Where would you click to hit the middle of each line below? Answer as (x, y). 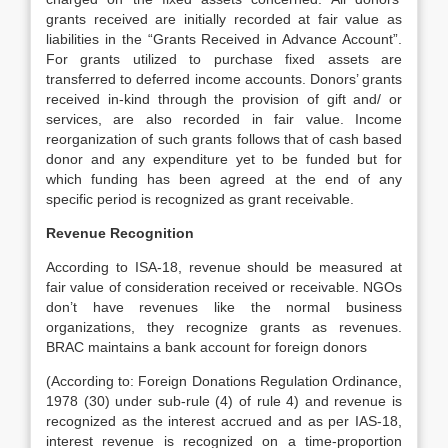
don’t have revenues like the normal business (224, 307)
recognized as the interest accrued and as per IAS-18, (224, 421)
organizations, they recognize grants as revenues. (224, 327)
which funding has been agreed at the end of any (224, 179)
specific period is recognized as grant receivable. (200, 199)
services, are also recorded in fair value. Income (224, 119)
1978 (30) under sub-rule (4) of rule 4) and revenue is (224, 401)
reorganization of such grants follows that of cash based (224, 139)
